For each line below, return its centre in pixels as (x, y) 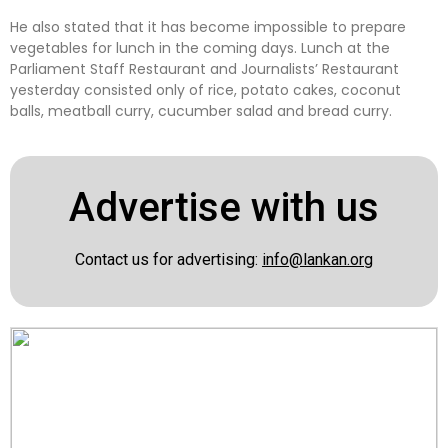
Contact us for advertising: (168, 260)
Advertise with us (224, 208)
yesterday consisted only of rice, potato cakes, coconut (205, 89)
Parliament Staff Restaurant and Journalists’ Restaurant (204, 68)
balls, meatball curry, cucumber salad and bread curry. (201, 110)
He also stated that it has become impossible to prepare (208, 26)
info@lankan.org (317, 260)
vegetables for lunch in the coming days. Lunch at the (200, 47)
